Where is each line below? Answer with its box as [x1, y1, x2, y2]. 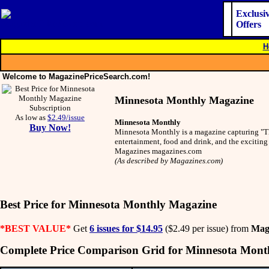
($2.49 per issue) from [163, 223, 251, 234]
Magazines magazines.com [115, 146, 202, 156]
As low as [15, 113, 47, 122]
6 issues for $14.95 [89, 223, 163, 234]
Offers [236, 19, 261, 29]
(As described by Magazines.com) [115, 156, 223, 165]
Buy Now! [29, 122, 71, 133]
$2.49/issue [47, 113, 85, 122]
